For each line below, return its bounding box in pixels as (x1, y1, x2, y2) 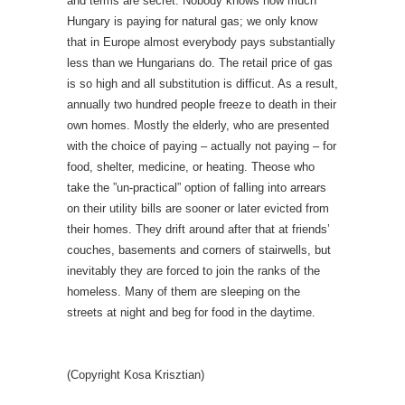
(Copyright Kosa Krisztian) (67, 368, 204, 381)
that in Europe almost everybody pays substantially (67, 35, 335, 49)
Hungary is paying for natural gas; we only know (67, 14, 317, 28)
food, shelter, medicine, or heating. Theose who (67, 160, 315, 174)
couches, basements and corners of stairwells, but (67, 243, 331, 257)
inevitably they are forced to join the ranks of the (67, 264, 320, 278)
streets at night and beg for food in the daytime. (67, 306, 316, 319)
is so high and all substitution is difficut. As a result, (67, 77, 338, 90)
